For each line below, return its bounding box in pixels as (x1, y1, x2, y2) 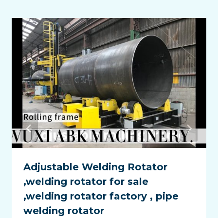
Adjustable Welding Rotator (23, 161, 167, 173)
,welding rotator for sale (23, 175, 148, 187)
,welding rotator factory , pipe (23, 190, 179, 202)
